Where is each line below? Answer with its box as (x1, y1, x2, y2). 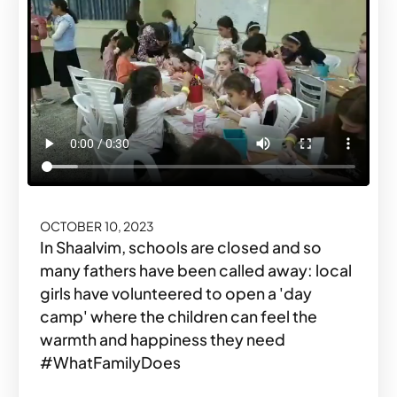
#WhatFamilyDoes (40, 353, 181, 373)
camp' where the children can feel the (40, 307, 317, 327)
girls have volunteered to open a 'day (40, 284, 312, 304)
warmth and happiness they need (40, 330, 285, 350)
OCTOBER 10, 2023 (40, 218, 155, 235)
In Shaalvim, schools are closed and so (40, 237, 322, 258)
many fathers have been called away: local (40, 261, 352, 281)
